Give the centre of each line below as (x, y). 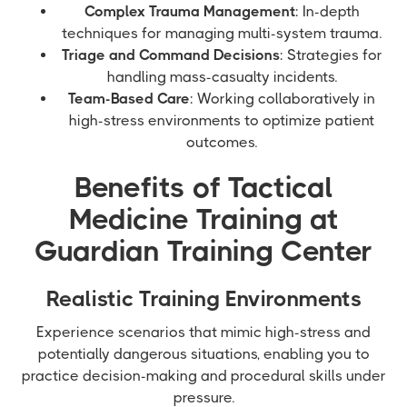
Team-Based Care (129, 99)
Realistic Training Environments (203, 299)
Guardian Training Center (203, 251)
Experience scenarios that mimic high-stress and (203, 332)
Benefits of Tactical (203, 188)
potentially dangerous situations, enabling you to (203, 354)
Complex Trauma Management (189, 11)
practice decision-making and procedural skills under (203, 376)
